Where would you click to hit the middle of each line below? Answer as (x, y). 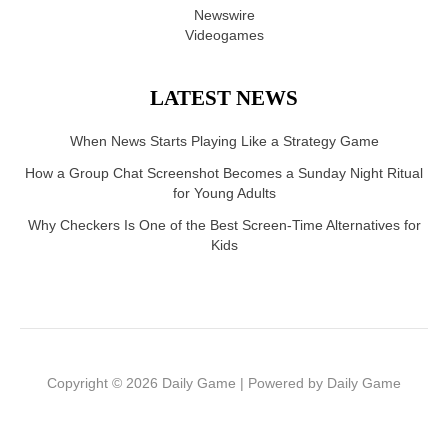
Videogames (224, 36)
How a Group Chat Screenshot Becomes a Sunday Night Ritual (224, 173)
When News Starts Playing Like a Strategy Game (224, 141)
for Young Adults (224, 193)
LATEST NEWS (224, 97)
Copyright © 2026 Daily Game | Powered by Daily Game (224, 383)
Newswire (224, 16)
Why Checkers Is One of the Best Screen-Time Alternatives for (224, 225)
